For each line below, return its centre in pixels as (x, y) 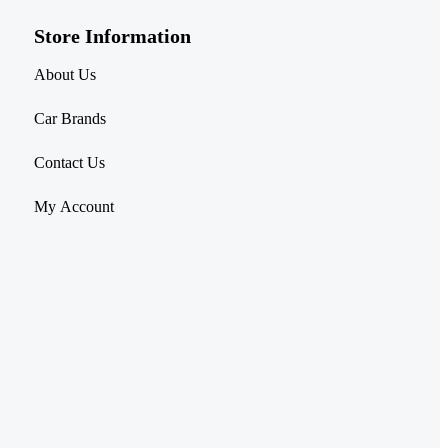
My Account (74, 206)
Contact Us (69, 162)
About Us (65, 74)
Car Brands (70, 118)
